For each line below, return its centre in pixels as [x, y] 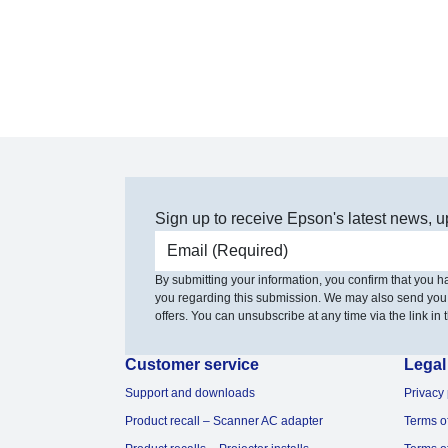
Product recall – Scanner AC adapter [223, 421]
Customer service [191, 365]
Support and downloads [189, 393]
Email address [215, 244]
